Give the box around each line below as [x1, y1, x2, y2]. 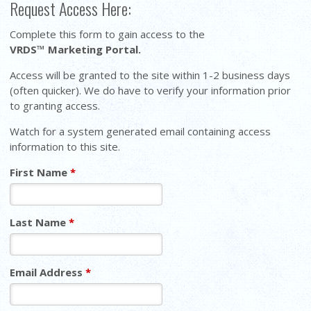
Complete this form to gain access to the [10, 26, 205, 41]
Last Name [10, 215, 69, 229]
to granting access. [10, 98, 103, 112]
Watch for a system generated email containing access [10, 124, 271, 138]
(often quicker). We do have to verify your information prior [10, 83, 292, 97]
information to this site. [10, 139, 129, 153]
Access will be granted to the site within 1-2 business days [10, 67, 291, 82]
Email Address [10, 264, 86, 279]
